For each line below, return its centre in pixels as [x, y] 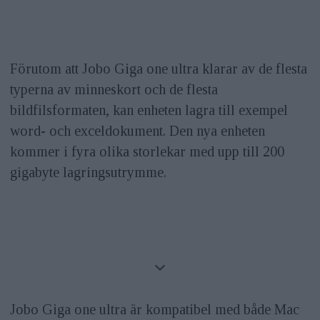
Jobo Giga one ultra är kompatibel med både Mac [154, 309]
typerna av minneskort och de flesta [114, 89]
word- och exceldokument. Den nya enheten [137, 130]
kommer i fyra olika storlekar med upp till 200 [147, 151]
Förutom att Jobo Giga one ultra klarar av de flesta [158, 68]
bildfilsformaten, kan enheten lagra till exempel [149, 110]
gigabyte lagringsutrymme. [88, 172]
